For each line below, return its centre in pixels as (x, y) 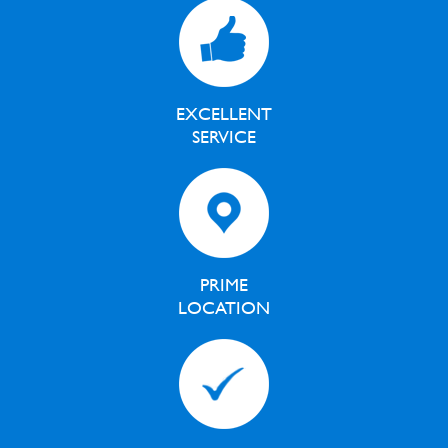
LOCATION (224, 307)
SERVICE (224, 136)
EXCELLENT (224, 113)
